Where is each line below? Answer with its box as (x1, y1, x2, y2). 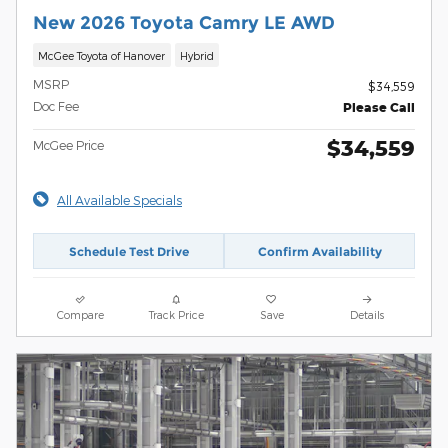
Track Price (148, 308, 204, 322)
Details (350, 308, 385, 322)
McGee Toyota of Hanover (38, 48, 166, 62)
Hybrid (179, 48, 214, 62)
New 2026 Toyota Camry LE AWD (33, 12, 335, 34)
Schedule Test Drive (68, 243, 189, 259)
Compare (57, 308, 105, 322)
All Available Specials (57, 192, 182, 207)
